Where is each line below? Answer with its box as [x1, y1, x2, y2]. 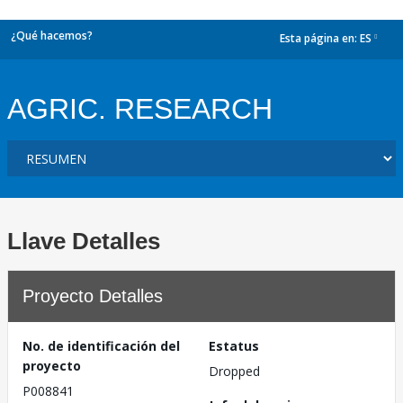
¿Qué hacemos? [11, 28, 93, 43]
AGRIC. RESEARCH [7, 93, 273, 125]
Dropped [209, 363, 260, 380]
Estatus [209, 337, 259, 354]
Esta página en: [280, 31, 360, 47]
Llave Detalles [7, 228, 160, 255]
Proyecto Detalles [22, 286, 163, 306]
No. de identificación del [22, 337, 180, 354]
